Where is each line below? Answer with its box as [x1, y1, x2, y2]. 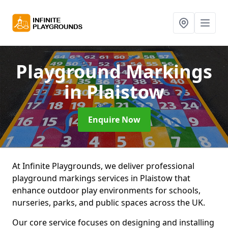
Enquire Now [88, 114, 140, 125]
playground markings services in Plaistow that [12, 173, 190, 184]
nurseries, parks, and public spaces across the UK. [12, 197, 205, 208]
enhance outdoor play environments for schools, [12, 185, 201, 196]
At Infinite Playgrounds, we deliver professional [12, 160, 194, 172]
